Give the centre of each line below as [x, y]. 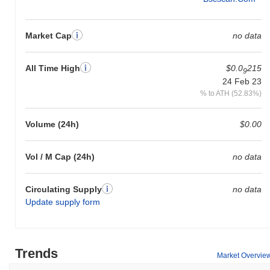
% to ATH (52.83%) [231, 93]
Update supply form [63, 202]
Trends [36, 254]
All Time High [53, 68]
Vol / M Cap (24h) [60, 157]
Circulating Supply [64, 190]
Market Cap [49, 35]
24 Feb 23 [242, 82]
